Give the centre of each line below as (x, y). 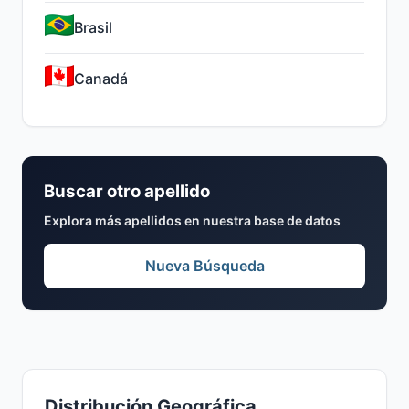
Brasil (93, 27)
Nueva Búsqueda (204, 266)
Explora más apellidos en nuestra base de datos (192, 220)
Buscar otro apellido (127, 191)
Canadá (101, 79)
